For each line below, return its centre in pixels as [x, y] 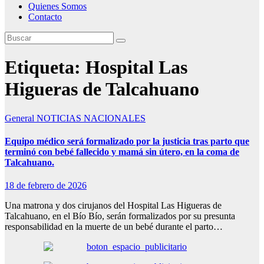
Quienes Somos [57, 6]
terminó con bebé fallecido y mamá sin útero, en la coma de [122, 152]
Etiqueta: [45, 67]
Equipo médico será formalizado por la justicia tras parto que [127, 141]
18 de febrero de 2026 [46, 186]
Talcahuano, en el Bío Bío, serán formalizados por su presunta [120, 216]
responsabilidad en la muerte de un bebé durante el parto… [114, 227]
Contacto [45, 17]
